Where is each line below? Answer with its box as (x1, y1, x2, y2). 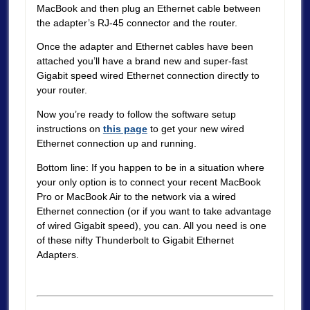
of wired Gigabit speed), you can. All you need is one (36, 219, 266, 231)
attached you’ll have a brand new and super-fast (36, 55, 248, 67)
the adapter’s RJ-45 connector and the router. (36, 17, 237, 28)
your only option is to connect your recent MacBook (36, 176, 261, 188)
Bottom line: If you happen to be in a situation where (36, 161, 264, 173)
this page (102, 123, 147, 135)
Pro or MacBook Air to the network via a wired (36, 190, 236, 202)
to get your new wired (147, 123, 244, 135)
